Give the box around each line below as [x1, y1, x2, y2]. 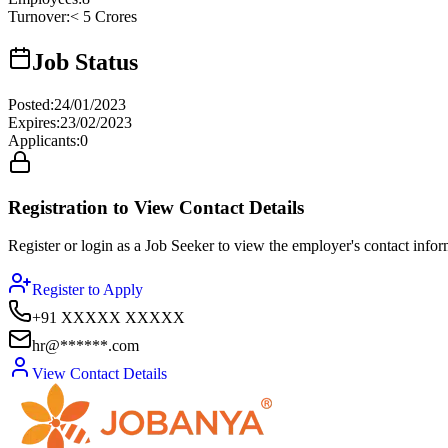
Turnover [8, 8, 66, 26]
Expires [8, 113, 56, 131]
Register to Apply [32, 281, 143, 299]
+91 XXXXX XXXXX [32, 309, 185, 327]
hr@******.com [32, 337, 139, 355]
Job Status [32, 49, 138, 76]
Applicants [8, 131, 76, 149]
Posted [8, 95, 50, 113]
